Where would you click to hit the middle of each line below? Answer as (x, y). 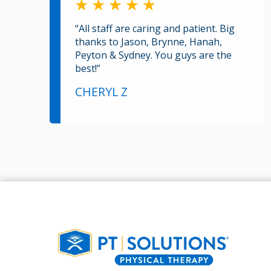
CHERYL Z (101, 91)
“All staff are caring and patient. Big (155, 28)
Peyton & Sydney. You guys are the (153, 55)
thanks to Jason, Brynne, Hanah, (149, 41)
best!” (88, 68)
